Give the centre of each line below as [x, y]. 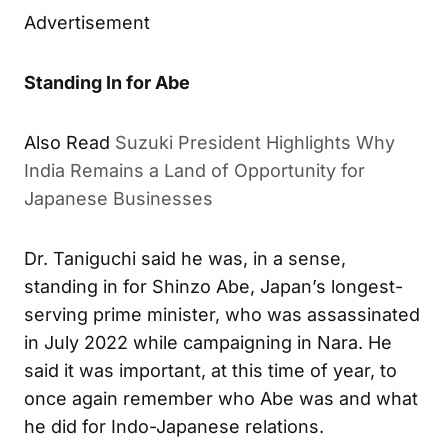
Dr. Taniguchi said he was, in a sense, [185, 258]
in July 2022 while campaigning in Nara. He [208, 342]
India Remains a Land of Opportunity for [194, 170]
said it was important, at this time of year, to [210, 370]
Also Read [67, 142]
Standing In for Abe [107, 82]
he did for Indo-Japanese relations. [174, 426]
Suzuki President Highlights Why [255, 142]
